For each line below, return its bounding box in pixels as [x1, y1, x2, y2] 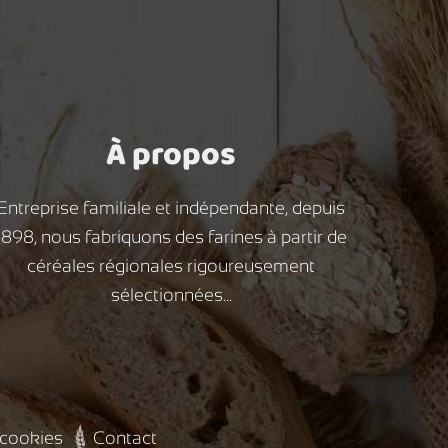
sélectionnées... [110, 284, 232, 305]
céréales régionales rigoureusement [27, 255, 315, 276]
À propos [106, 127, 236, 181]
